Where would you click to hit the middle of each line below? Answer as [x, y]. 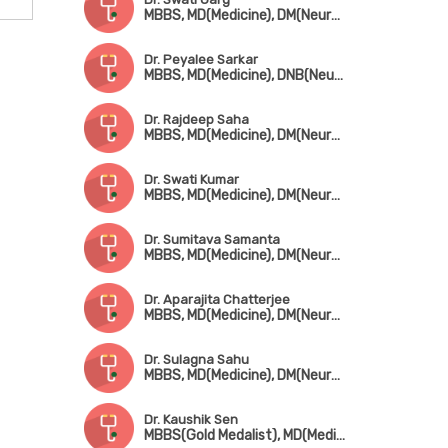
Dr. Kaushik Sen [190, 419]
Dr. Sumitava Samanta [211, 239]
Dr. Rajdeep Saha [196, 119]
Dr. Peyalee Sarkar [200, 59]
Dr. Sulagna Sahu [196, 359]
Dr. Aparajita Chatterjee [216, 299]
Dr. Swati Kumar [191, 179]
